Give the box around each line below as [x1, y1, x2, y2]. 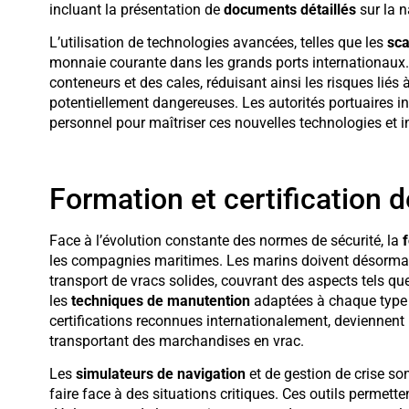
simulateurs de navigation [75, 365, 246, 383]
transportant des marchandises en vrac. [48, 331, 304, 350]
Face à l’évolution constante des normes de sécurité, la [48, 231, 403, 249]
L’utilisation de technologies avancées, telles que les [48, 34, 387, 52]
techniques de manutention [70, 291, 250, 309]
